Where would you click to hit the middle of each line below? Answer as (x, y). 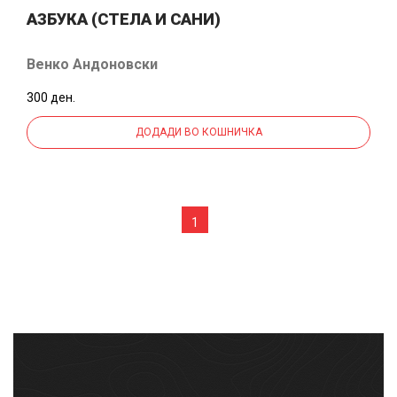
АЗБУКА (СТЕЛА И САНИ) (124, 19)
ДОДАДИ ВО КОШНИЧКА (198, 132)
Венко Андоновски (92, 64)
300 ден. (51, 97)
